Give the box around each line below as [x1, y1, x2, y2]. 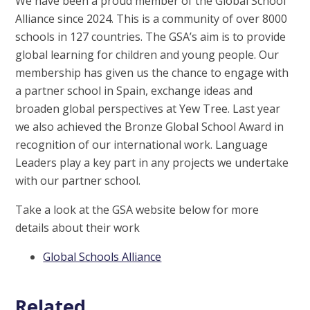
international [113, 136, 182, 152]
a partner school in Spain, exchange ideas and [15, 82, 253, 98]
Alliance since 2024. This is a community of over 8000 [15, 10, 288, 26]
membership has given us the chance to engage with [15, 64, 289, 80]
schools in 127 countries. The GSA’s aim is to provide [15, 28, 286, 44]
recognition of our [15, 136, 114, 152]
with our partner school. [15, 172, 141, 188]
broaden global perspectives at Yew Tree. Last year [15, 100, 281, 116]
